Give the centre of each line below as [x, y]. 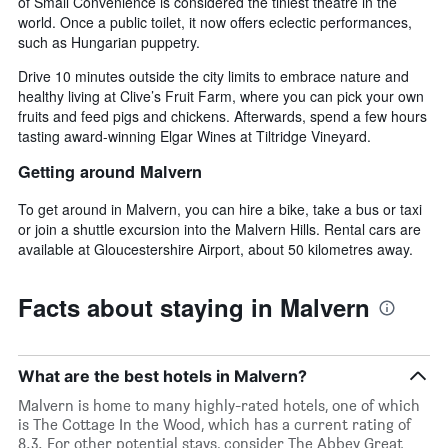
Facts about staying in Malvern [194, 306]
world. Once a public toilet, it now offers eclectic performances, [215, 21]
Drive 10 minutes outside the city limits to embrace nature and [213, 75]
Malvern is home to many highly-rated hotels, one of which [219, 405]
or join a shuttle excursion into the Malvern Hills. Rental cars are [219, 228]
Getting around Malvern [110, 172]
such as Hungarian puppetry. [109, 41]
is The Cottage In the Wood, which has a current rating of [214, 424]
